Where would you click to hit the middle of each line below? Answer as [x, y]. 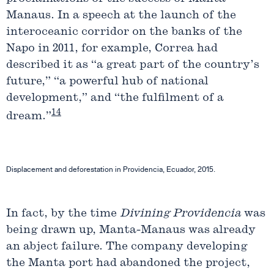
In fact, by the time [63, 214]
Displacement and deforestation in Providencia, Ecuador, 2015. [111, 170]
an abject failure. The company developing [127, 247]
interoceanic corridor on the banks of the [124, 32]
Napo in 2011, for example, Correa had [112, 49]
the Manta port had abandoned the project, [128, 264]
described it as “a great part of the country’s [133, 65]
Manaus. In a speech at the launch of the [121, 16]
